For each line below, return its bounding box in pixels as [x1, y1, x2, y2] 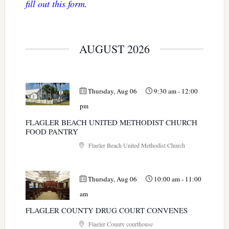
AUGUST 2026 [79, 41, 150, 57]
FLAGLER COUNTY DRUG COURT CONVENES [25, 205, 188, 216]
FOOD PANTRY [25, 126, 78, 137]
